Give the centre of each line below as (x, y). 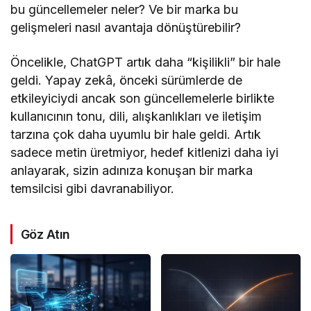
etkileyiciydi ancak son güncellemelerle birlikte (143, 98)
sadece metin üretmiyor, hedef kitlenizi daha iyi (145, 152)
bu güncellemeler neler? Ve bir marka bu (125, 9)
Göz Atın (45, 234)
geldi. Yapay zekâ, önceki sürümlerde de (127, 80)
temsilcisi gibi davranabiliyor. (93, 188)
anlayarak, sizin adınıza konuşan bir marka (132, 170)
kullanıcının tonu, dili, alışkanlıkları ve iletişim (136, 116)
